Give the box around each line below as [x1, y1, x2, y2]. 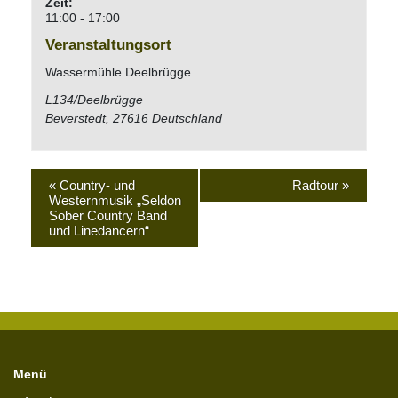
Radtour [292, 178, 342, 194]
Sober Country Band [49, 208, 167, 224]
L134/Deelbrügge [45, 92, 144, 107]
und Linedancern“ [49, 223, 149, 239]
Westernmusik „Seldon [49, 193, 181, 209]
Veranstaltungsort [45, 36, 172, 54]
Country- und [56, 178, 135, 194]
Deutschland [152, 111, 223, 126]
